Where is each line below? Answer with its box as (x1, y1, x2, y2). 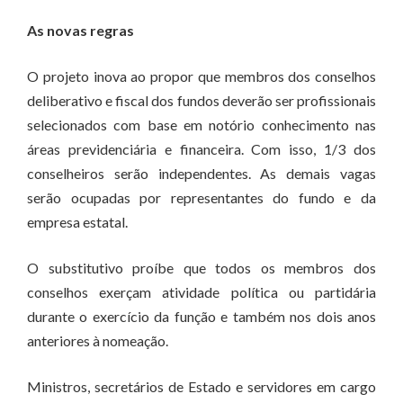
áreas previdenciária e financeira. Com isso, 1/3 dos (27, 140, 376, 157)
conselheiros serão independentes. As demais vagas (27, 165, 376, 182)
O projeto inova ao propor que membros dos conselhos (27, 67, 376, 85)
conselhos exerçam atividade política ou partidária (27, 283, 376, 300)
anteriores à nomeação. (27, 332, 168, 349)
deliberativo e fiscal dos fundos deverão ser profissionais (27, 92, 376, 109)
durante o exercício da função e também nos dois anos (27, 308, 376, 325)
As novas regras (27, 22, 134, 39)
